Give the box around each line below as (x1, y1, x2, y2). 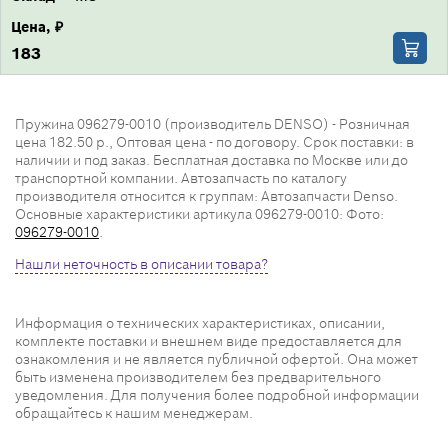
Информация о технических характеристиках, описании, (15, 314, 385, 332)
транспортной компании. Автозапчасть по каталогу (15, 169, 347, 187)
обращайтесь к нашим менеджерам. (15, 404, 253, 422)
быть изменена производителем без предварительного (15, 368, 381, 386)
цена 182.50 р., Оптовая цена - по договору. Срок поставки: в (15, 133, 414, 151)
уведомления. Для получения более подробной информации (15, 386, 419, 404)
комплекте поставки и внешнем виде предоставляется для (15, 332, 402, 350)
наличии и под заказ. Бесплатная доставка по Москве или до (15, 151, 408, 169)
